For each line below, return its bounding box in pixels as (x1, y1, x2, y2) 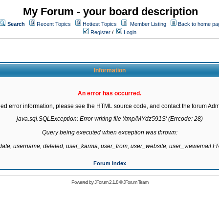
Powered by (71, 179, 94, 185)
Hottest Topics (83, 21, 117, 27)
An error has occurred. (78, 90, 141, 97)
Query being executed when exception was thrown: (42, 129, 177, 136)
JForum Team (123, 179, 148, 185)
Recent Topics (37, 21, 71, 27)
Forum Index (93, 160, 126, 166)
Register (89, 29, 110, 35)
